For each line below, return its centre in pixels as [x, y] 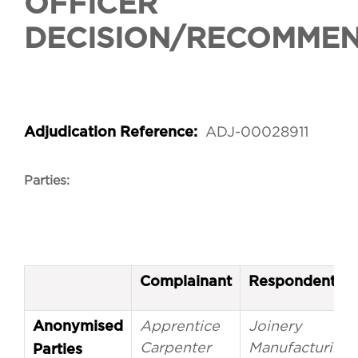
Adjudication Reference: [113, 133]
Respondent [292, 282]
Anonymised [78, 327]
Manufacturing [300, 348]
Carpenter [175, 348]
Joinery [275, 326]
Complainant [186, 282]
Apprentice [180, 326]
